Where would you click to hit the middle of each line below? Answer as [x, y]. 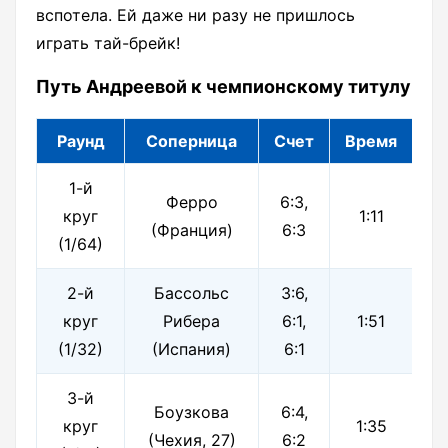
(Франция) [191, 230]
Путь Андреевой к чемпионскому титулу [223, 87]
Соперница [191, 141]
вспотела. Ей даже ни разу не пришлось [195, 15]
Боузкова [191, 412]
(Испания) [191, 349]
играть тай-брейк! [108, 43]
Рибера [191, 321]
